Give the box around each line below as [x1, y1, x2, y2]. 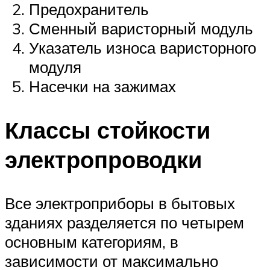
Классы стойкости [5, 115, 210, 145]
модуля [29, 57, 81, 77]
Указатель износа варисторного [29, 38, 256, 58]
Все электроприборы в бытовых [5, 193, 235, 213]
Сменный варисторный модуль [29, 19, 253, 39]
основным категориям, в [5, 232, 178, 252]
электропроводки [5, 145, 202, 175]
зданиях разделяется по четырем [5, 213, 244, 233]
